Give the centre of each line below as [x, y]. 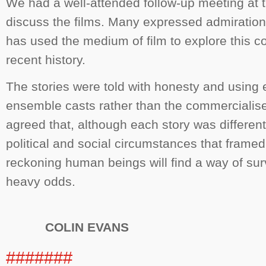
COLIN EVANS [67, 227]
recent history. [46, 60]
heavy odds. [41, 182]
